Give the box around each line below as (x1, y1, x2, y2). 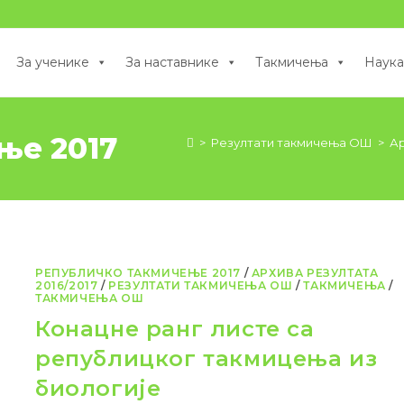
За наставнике (125, 54, 219, 70)
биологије (35, 375, 161, 402)
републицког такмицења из (35, 345, 378, 372)
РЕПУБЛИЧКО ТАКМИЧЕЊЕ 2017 (35, 266, 242, 280)
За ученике (16, 54, 89, 70)
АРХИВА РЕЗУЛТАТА (251, 266, 379, 280)
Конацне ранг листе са (35, 316, 315, 343)
